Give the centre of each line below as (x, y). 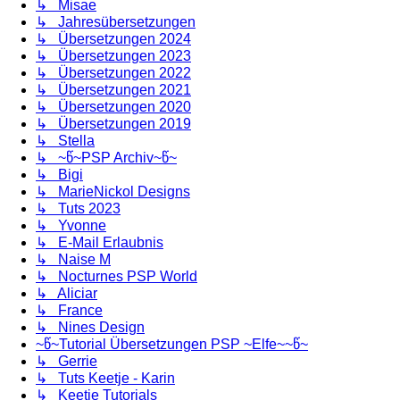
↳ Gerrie (67, 361)
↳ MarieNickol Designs (113, 191)
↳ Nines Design (90, 327)
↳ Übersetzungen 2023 (113, 55)
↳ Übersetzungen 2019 (113, 123)
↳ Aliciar (67, 293)
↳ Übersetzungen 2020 (113, 106)
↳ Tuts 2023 (78, 208)
